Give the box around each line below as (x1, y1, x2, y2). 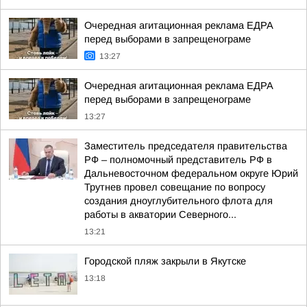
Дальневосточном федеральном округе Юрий (84, 168, 298, 179)
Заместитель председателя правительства (84, 140, 287, 151)
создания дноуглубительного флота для (84, 195, 273, 206)
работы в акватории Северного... (84, 209, 236, 220)
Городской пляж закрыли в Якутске (84, 256, 246, 267)
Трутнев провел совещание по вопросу (84, 182, 265, 193)
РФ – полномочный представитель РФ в (84, 154, 272, 165)
